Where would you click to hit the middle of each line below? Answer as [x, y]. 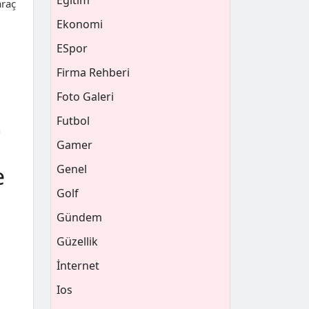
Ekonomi [80, 24]
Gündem [79, 217]
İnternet [78, 266]
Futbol [73, 121]
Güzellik [77, 241]
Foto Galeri [85, 97]
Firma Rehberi [93, 72]
